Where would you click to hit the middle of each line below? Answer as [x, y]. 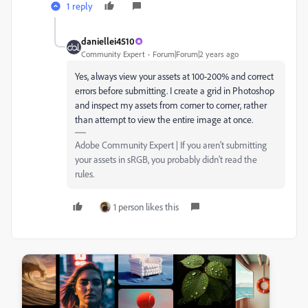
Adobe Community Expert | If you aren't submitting [171, 145]
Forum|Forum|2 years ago [196, 54]
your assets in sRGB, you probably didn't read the [166, 159]
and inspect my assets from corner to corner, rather [171, 105]
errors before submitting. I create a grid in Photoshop [175, 91]
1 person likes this [146, 207]
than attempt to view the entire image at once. [165, 120]
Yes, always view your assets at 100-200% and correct [174, 76]
